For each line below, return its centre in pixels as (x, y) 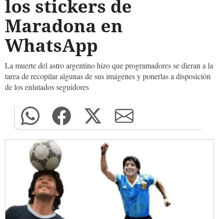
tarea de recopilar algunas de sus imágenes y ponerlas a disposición (108, 76)
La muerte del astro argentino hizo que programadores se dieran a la (109, 65)
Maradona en (64, 26)
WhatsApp (51, 45)
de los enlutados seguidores (47, 87)
